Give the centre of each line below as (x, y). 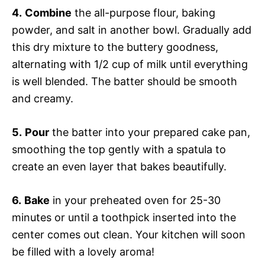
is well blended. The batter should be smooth (125, 81)
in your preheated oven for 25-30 (135, 200)
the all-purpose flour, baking (143, 12)
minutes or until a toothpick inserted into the (124, 217)
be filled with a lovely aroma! (83, 251)
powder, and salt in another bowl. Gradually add (132, 30)
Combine (48, 12)
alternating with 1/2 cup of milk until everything (130, 64)
